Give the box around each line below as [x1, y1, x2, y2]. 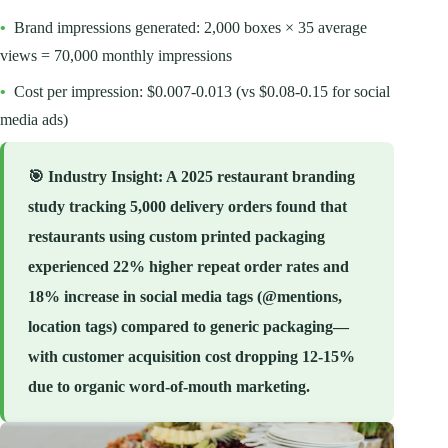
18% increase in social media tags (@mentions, [28, 288, 342, 306]
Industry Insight [48, 168, 158, 186]
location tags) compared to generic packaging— [28, 318, 349, 336]
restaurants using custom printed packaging [28, 228, 325, 246]
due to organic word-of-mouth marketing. [28, 378, 310, 396]
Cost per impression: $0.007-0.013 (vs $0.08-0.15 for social [14, 83, 390, 101]
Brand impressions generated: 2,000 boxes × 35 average [14, 19, 367, 37]
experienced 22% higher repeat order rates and [28, 258, 349, 276]
